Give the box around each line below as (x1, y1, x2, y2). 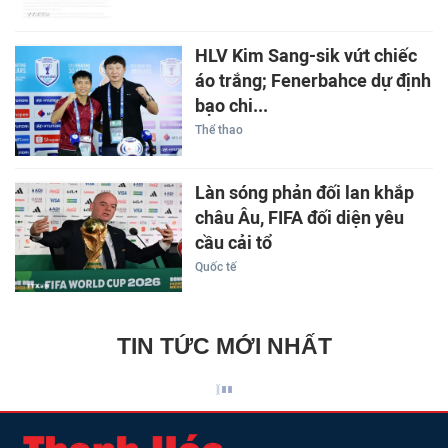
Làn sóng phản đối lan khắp (194, 181, 414, 204)
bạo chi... (194, 95, 268, 118)
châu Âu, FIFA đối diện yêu (194, 206, 404, 229)
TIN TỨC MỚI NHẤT (116, 333, 332, 360)
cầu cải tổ (194, 231, 272, 254)
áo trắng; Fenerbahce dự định (194, 70, 431, 93)
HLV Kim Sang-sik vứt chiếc (194, 45, 417, 68)
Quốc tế (194, 259, 236, 274)
